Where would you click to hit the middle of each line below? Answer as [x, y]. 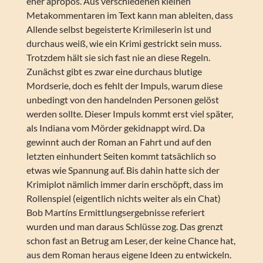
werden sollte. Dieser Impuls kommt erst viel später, [129, 114]
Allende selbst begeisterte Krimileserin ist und [119, 29]
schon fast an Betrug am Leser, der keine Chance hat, [131, 241]
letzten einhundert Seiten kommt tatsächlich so [121, 156]
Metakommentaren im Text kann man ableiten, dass [129, 15]
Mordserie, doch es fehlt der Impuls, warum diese [124, 86]
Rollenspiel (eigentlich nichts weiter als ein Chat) [123, 198]
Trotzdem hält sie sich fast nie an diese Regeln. [118, 58]
